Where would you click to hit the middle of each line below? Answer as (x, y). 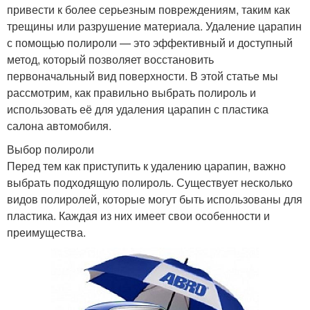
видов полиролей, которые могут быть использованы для (155, 199)
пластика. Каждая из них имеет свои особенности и (138, 215)
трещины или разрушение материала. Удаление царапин (154, 26)
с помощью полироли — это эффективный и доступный (150, 42)
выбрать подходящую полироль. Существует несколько (150, 182)
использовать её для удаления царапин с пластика (138, 109)
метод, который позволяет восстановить (110, 59)
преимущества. (46, 232)
